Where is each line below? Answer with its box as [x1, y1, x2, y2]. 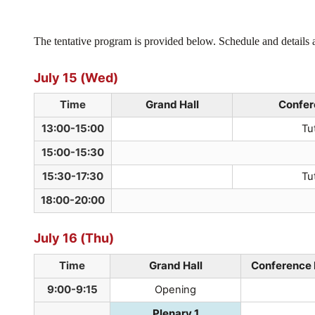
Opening [155, 283, 196, 296]
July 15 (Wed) [34, 69, 118, 85]
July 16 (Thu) [34, 230, 114, 246]
